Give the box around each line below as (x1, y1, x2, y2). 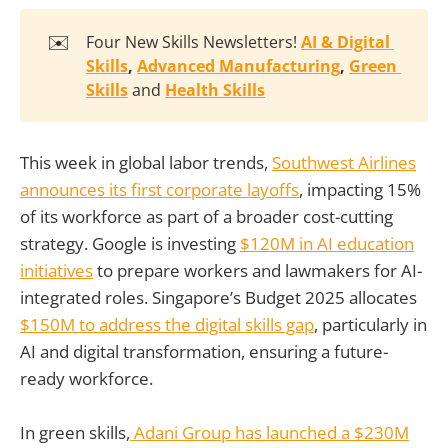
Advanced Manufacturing (136, 54, 340, 77)
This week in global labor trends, (20, 151, 272, 175)
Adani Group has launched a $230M (130, 421, 409, 445)
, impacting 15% (299, 178, 421, 202)
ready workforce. (20, 367, 153, 391)
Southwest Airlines (272, 151, 416, 175)
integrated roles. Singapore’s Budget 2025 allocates (20, 286, 417, 310)
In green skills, (20, 421, 130, 445)
